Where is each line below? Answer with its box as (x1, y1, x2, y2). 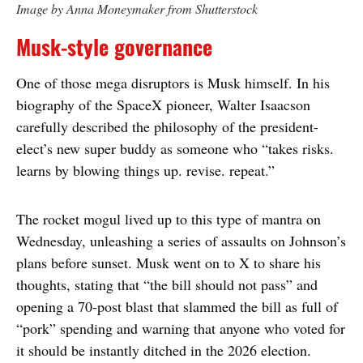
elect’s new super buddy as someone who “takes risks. (16, 139, 334, 159)
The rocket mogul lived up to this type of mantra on (16, 209, 321, 229)
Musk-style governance (16, 31, 212, 63)
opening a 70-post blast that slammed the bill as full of (16, 297, 338, 317)
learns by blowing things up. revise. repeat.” (16, 160, 275, 181)
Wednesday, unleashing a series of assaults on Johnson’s (16, 231, 346, 251)
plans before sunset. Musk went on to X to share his (16, 253, 321, 273)
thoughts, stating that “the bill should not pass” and (16, 275, 318, 295)
